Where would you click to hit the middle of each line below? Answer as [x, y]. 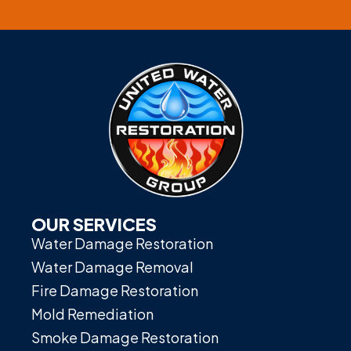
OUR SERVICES [94, 224]
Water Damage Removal [112, 266]
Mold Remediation [92, 313]
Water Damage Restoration [122, 243]
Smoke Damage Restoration [125, 337]
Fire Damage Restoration [115, 290]
